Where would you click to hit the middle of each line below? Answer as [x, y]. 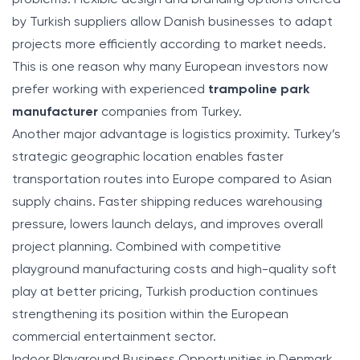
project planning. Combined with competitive [147, 247]
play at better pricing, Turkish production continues [165, 292]
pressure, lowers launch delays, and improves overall [168, 225]
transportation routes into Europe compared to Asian [172, 180]
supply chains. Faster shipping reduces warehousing [167, 202]
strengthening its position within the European [150, 315]
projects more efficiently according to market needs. [169, 45]
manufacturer [55, 112]
